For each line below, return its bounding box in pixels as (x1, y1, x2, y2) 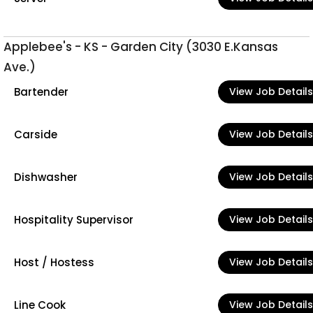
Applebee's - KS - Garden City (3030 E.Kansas (3, 38, 278, 55)
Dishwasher (14, 169, 78, 184)
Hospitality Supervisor (14, 212, 133, 227)
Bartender (14, 84, 68, 99)
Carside (14, 126, 57, 142)
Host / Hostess (14, 254, 94, 270)
